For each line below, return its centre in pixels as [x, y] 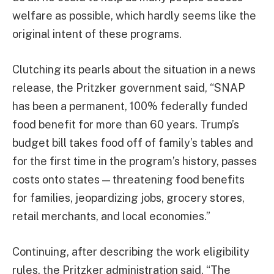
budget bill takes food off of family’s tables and [133, 143]
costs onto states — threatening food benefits [128, 180]
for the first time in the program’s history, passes [135, 161]
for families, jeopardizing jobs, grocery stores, [128, 198]
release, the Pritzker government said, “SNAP [129, 88]
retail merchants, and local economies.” [111, 217]
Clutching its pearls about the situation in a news [134, 70]
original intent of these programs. [97, 34]
